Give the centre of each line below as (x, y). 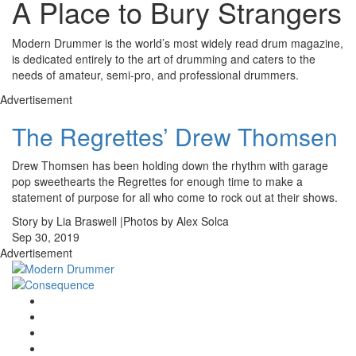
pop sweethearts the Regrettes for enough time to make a (157, 182)
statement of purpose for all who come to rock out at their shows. (175, 197)
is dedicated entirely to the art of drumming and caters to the (164, 59)
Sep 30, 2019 (46, 237)
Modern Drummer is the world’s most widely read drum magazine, (178, 43)
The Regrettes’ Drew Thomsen (175, 137)
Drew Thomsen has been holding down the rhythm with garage (170, 166)
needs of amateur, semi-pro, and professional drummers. (155, 75)
